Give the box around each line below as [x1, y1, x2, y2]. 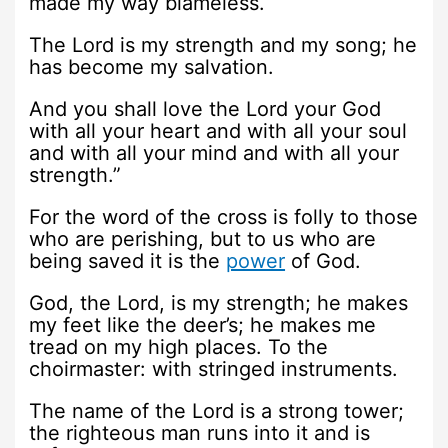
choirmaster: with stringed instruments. [29, 356, 399, 381]
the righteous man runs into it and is [29, 420, 371, 445]
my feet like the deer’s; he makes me [29, 312, 377, 337]
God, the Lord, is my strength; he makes [29, 290, 409, 315]
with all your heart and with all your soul [29, 118, 408, 143]
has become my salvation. [29, 54, 275, 79]
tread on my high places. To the [29, 334, 329, 359]
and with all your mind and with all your [29, 140, 400, 165]
